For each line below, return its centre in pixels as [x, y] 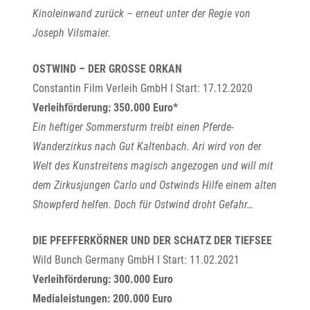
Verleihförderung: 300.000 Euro [103, 279]
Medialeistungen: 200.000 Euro [102, 299]
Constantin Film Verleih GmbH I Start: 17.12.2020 [143, 88]
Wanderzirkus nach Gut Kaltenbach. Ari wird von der [147, 146]
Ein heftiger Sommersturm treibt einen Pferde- [133, 127]
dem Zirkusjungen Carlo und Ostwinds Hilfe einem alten [155, 185]
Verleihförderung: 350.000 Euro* [105, 108]
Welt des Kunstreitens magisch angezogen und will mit [153, 166]
